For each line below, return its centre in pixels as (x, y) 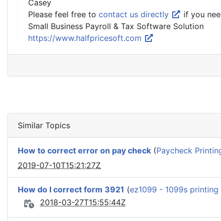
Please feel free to (63, 14)
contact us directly (135, 14)
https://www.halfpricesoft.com (86, 38)
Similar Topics (44, 125)
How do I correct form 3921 (71, 189)
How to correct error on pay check (84, 151)
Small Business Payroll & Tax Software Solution (116, 26)
